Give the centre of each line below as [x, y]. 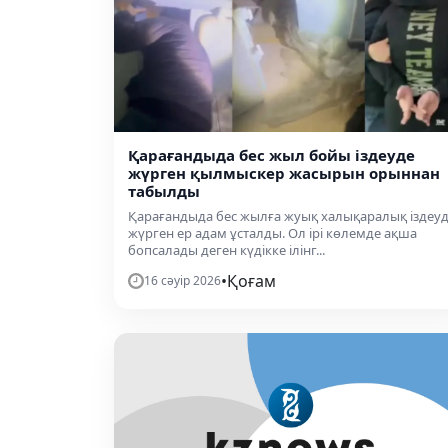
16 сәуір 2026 [182, 281]
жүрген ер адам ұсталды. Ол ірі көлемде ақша [272, 233]
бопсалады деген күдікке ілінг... [226, 250]
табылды [164, 191]
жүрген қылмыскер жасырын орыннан [284, 173]
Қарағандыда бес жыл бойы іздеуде [271, 155]
